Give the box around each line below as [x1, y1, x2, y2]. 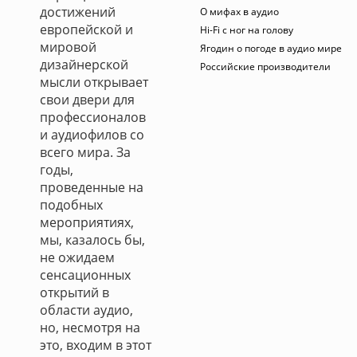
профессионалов [40, 108, 146, 126]
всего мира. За [40, 143, 131, 161]
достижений [40, 3, 116, 21]
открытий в [40, 284, 109, 301]
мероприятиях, [40, 214, 134, 231]
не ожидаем [40, 249, 115, 266]
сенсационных [40, 266, 131, 284]
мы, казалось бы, [40, 231, 145, 249]
